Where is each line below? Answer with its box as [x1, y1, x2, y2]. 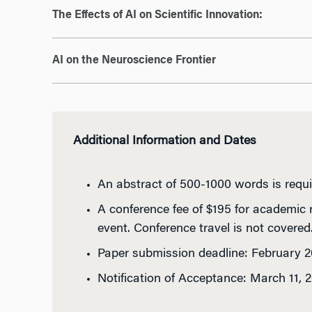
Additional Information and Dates [72, 135, 256, 148]
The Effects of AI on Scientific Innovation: [52, 10, 263, 21]
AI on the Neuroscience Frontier [52, 55, 216, 66]
